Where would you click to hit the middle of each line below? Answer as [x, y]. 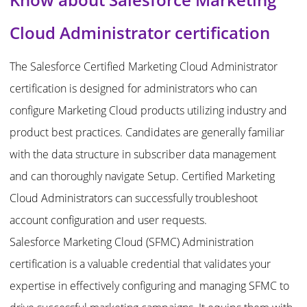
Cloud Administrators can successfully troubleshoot [134, 198]
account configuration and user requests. [109, 220]
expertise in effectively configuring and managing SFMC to [150, 286]
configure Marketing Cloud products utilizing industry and [149, 111]
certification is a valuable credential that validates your [140, 264]
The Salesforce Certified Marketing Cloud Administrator [144, 67]
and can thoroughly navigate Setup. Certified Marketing [143, 176]
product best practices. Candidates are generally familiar [147, 133]
